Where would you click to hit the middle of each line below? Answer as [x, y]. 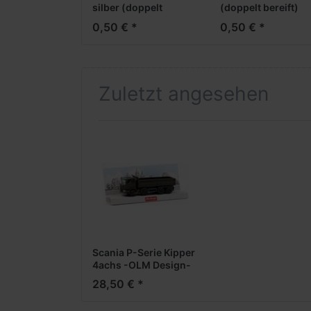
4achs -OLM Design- [142, 264]
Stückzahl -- [122, 289]
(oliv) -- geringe [131, 277]
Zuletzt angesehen [184, 93]
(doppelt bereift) [259, 8]
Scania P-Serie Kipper [144, 252]
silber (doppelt [127, 8]
